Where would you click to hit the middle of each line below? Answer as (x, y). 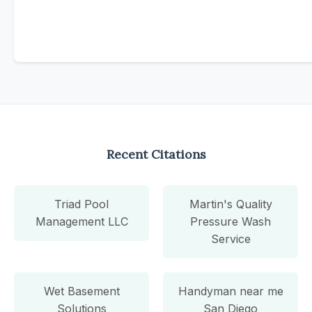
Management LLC (81, 221)
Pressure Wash (231, 221)
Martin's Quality (231, 204)
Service (231, 239)
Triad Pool (81, 204)
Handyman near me (231, 291)
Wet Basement (81, 291)
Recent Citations (156, 154)
